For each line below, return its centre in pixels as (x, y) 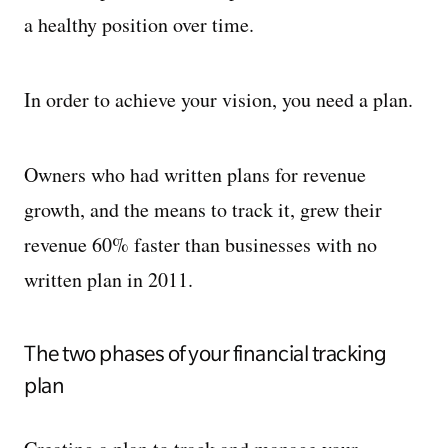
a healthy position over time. (139, 24)
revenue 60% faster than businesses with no (200, 244)
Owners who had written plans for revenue (195, 174)
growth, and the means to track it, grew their (203, 209)
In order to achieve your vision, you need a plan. (218, 99)
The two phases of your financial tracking (205, 353)
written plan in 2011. (108, 279)
